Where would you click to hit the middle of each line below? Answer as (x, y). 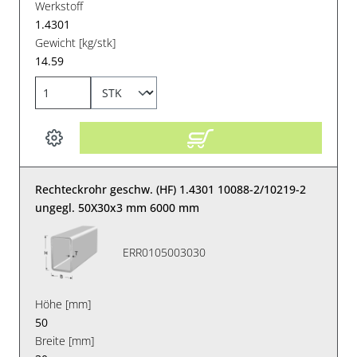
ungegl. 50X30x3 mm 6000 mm (118, 207)
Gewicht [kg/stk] (76, 42)
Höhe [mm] (63, 304)
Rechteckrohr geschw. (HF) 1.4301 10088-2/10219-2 (171, 189)
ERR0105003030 (165, 253)
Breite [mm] (65, 340)
